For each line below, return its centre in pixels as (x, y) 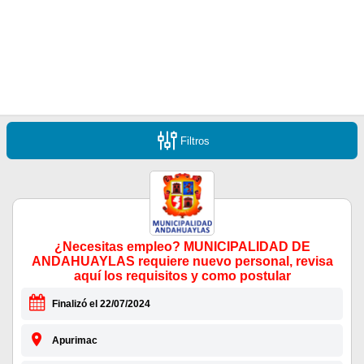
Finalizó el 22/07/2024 (101, 304)
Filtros (195, 141)
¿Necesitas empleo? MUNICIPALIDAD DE (182, 247)
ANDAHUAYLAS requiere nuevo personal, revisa (182, 262)
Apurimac (74, 341)
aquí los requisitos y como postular (182, 276)
